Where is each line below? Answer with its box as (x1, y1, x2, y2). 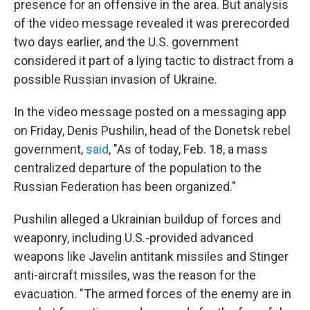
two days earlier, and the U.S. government (14, 35, 239, 49)
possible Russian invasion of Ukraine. (14, 72, 217, 86)
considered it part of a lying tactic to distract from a (14, 53, 293, 68)
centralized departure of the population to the (14, 161, 262, 175)
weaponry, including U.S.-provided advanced (14, 230, 253, 245)
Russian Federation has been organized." (14, 179, 236, 194)
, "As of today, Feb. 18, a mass (109, 142, 268, 156)
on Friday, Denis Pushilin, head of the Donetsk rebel (14, 123, 291, 138)
